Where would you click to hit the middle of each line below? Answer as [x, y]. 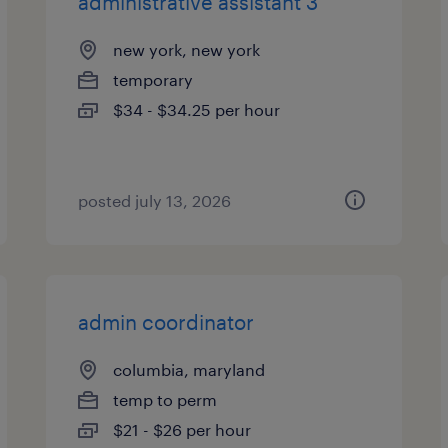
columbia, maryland [189, 369]
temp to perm [165, 399]
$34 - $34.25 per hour [197, 109]
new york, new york [187, 49]
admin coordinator [166, 322]
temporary [153, 79]
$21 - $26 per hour [182, 429]
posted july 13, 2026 [155, 200]
